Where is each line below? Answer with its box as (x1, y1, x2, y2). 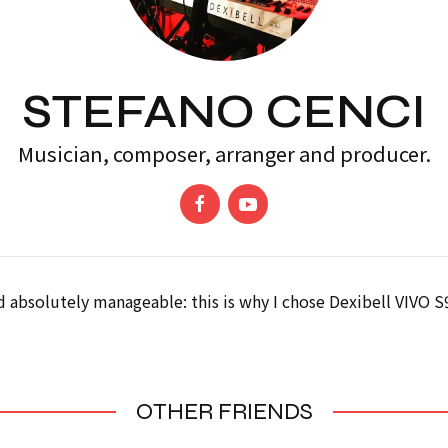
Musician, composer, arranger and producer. (17, 139, 431, 168)
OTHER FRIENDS (135, 397, 313, 426)
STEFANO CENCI (22, 84, 426, 140)
